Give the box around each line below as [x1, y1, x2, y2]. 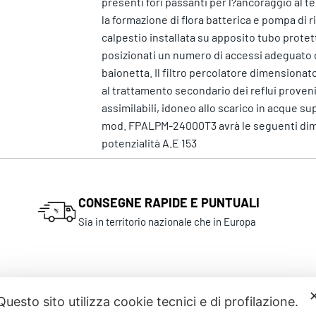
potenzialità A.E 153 [101, 136, 197, 150]
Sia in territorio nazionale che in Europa [78, 215, 257, 229]
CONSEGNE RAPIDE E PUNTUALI [78, 195, 260, 211]
